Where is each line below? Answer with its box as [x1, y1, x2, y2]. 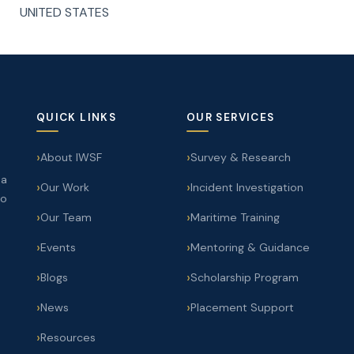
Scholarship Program [190, 269, 299, 284]
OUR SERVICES [186, 110, 275, 124]
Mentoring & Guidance [190, 239, 310, 254]
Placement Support [190, 299, 294, 314]
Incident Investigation [190, 179, 303, 194]
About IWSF [40, 149, 102, 164]
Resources [40, 330, 96, 345]
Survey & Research [190, 149, 291, 164]
